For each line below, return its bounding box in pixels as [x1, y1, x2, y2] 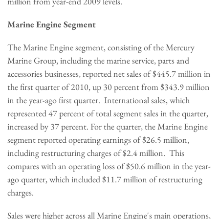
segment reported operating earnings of [7, 134, 142, 145]
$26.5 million [142, 134, 187, 145]
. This [163, 147, 184, 158]
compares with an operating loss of [7, 160, 126, 172]
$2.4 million [123, 147, 163, 158]
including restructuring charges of [7, 147, 123, 158]
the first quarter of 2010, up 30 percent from [7, 81, 160, 92]
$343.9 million [160, 81, 210, 92]
